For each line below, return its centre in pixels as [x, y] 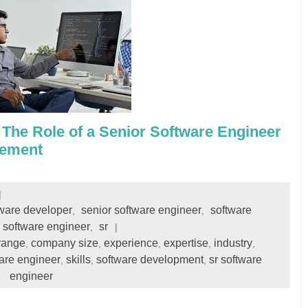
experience [131, 243]
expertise [186, 243]
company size [65, 243]
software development [150, 260]
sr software [235, 260]
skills [78, 260]
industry [233, 243]
